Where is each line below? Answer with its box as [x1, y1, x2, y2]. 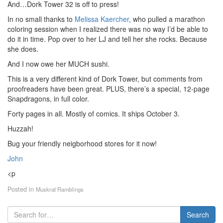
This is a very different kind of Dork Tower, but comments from [7, 74, 203, 84]
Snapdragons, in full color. [7, 94, 89, 104]
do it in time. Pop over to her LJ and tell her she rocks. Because [7, 34, 207, 44]
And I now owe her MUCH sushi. [7, 59, 110, 69]
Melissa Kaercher [75, 14, 129, 24]
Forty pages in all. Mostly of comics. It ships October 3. [7, 109, 180, 118]
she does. [7, 44, 38, 54]
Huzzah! [7, 123, 33, 133]
